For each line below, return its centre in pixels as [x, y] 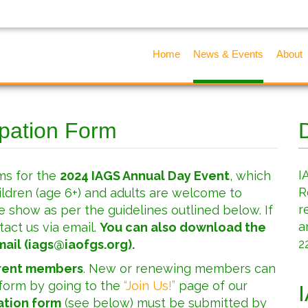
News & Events [228, 54]
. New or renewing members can [179, 268]
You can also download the [183, 227]
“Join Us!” [150, 286]
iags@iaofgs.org [78, 244]
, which [250, 176]
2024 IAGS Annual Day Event [145, 176]
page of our [211, 286]
